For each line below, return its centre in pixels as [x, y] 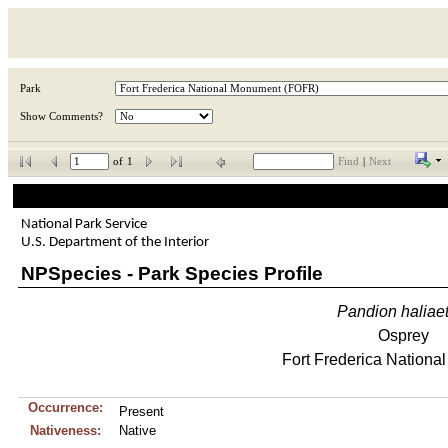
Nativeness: [65, 430]
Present [141, 411]
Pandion [367, 311]
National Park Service [83, 224]
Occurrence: [65, 407]
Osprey [403, 335]
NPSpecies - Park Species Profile [171, 273]
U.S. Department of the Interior [114, 242]
